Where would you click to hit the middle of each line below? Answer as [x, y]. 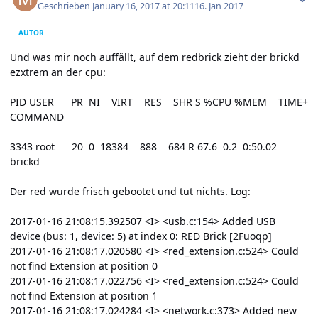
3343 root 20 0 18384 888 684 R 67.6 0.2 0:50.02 [143, 146]
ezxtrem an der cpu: [58, 72]
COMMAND [158, 116]
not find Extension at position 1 [84, 295]
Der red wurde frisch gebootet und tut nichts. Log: [130, 191]
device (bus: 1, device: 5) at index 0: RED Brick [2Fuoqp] [141, 236]
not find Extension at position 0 [84, 265]
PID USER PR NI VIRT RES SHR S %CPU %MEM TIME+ [159, 102]
